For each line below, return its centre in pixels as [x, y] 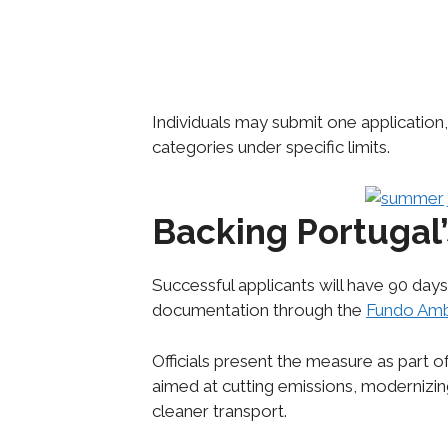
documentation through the [259, 310]
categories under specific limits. [271, 146]
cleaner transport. [219, 410]
